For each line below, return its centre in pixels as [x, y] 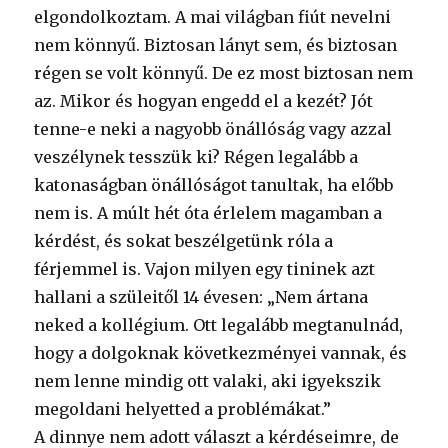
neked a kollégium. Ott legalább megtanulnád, [219, 325]
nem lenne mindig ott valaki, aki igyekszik [208, 381]
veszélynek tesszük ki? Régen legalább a [196, 157]
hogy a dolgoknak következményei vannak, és [221, 353]
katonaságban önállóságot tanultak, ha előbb [214, 185]
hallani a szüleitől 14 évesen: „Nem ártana [201, 297]
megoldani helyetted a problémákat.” [183, 409]
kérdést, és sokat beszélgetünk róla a [184, 241]
